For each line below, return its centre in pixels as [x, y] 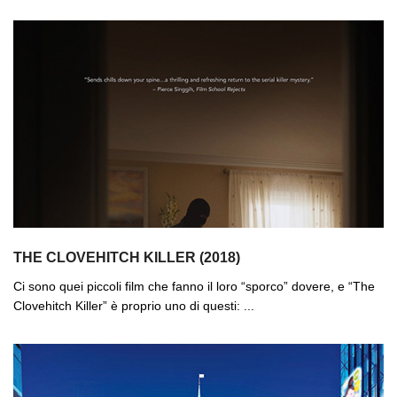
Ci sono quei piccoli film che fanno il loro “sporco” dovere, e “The [194, 286]
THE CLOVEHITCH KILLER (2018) [127, 257]
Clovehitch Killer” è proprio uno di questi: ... [134, 305]
